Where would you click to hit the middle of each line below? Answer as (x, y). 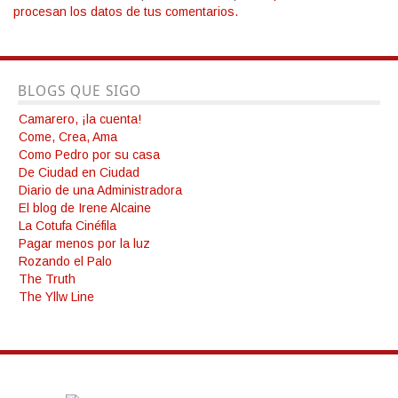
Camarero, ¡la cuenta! (80, 119)
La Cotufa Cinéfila (68, 226)
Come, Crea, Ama (68, 137)
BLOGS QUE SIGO (80, 92)
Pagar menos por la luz (84, 244)
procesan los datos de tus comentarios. (126, 12)
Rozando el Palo (65, 262)
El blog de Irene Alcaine (85, 208)
